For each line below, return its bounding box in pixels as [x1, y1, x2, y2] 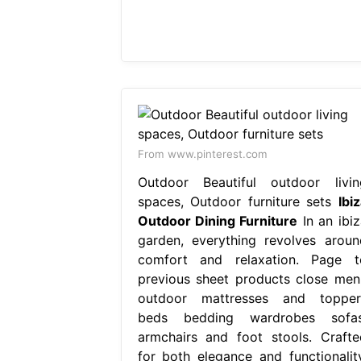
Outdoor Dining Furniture [137, 212, 298, 229]
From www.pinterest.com [137, 147, 268, 160]
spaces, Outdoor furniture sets [137, 193, 338, 210]
